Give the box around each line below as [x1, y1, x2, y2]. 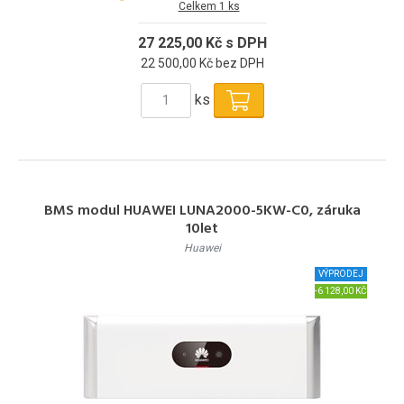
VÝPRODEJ [318, 268, 363, 279]
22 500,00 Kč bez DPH [140, 55, 264, 70]
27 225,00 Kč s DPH [137, 33, 267, 51]
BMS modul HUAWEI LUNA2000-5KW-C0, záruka [43, 198, 361, 223]
